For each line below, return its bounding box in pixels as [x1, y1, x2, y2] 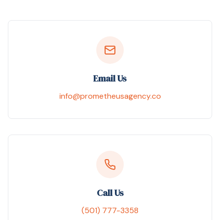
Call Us [96, 187, 124, 199]
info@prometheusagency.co [59, 91, 161, 101]
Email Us [93, 72, 127, 84]
